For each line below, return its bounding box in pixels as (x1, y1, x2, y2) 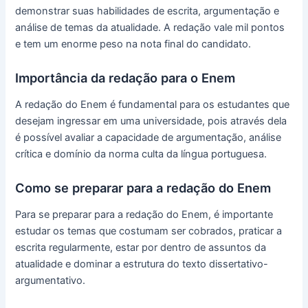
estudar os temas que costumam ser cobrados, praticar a (15, 224, 283, 237)
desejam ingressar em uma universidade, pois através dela (15, 114, 287, 127)
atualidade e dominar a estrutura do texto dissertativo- (15, 257, 269, 270)
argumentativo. (15, 274, 86, 287)
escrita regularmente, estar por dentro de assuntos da (15, 241, 267, 254)
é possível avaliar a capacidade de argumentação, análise (15, 131, 282, 144)
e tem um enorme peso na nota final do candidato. (15, 37, 252, 50)
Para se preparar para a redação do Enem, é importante (15, 208, 274, 221)
